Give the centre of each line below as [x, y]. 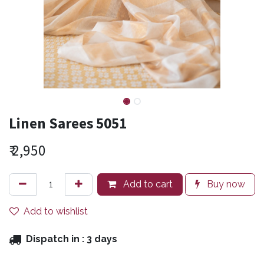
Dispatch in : [56, 239]
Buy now [225, 184]
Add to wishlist [56, 211]
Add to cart [147, 184]
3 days [102, 239]
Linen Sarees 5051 [68, 123]
